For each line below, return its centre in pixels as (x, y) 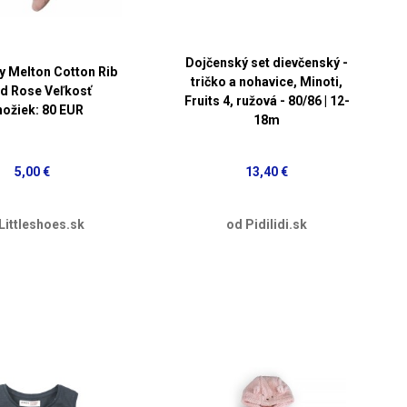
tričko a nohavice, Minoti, (267, 81)
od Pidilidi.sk (267, 224)
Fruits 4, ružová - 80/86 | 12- (267, 100)
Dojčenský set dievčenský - (267, 62)
